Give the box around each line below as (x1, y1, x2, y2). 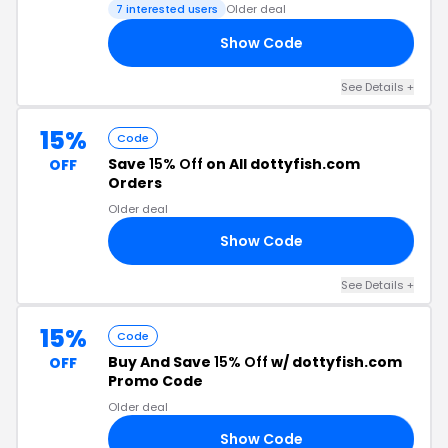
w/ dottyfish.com (268, 352, 402, 372)
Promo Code (108, 371, 203, 391)
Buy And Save (108, 352, 214, 372)
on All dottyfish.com (203, 154, 360, 174)
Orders (108, 173, 162, 193)
